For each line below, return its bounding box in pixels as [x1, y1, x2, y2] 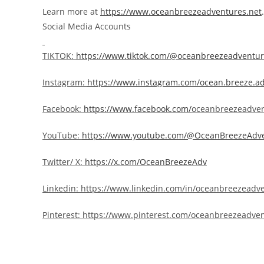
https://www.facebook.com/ [84, 103, 192, 114]
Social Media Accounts [42, 20, 131, 32]
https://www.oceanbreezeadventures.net [100, 5, 262, 17]
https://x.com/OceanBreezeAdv [85, 156, 207, 167]
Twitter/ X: [42, 156, 85, 167]
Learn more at [42, 5, 100, 17]
